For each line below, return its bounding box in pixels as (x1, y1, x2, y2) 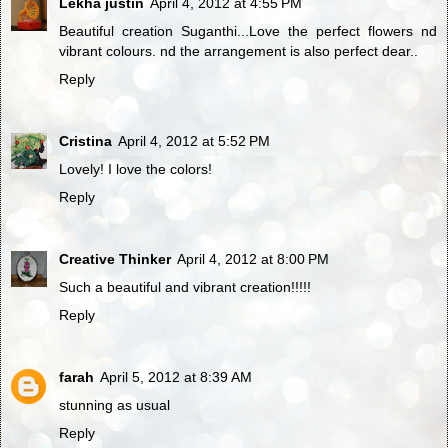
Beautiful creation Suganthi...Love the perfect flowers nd (59, 22, 437, 39)
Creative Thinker (59, 250, 171, 267)
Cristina (59, 132, 112, 149)
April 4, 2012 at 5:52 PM (118, 132, 270, 149)
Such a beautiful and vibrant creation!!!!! (59, 278, 311, 295)
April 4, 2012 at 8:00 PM (177, 250, 329, 267)
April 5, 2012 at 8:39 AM (100, 368, 252, 385)
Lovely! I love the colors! (59, 160, 212, 177)
